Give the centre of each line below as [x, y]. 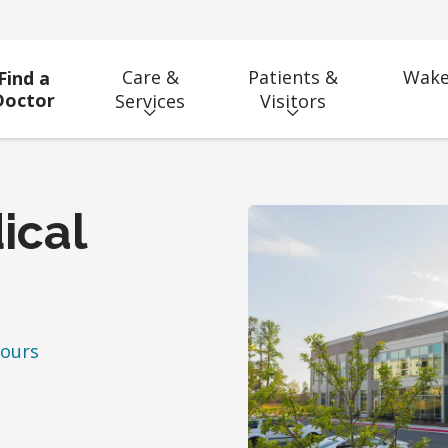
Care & [150, 77]
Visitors [293, 101]
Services [150, 101]
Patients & [293, 77]
